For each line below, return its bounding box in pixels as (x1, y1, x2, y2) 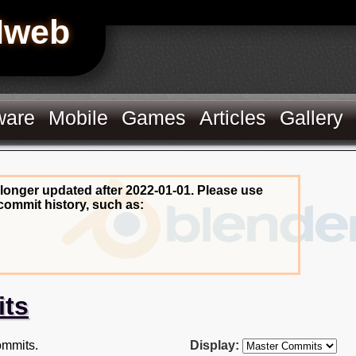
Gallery (280, 106, 344, 129)
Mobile (48, 106, 109, 129)
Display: (190, 338, 239, 352)
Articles (199, 106, 267, 129)
